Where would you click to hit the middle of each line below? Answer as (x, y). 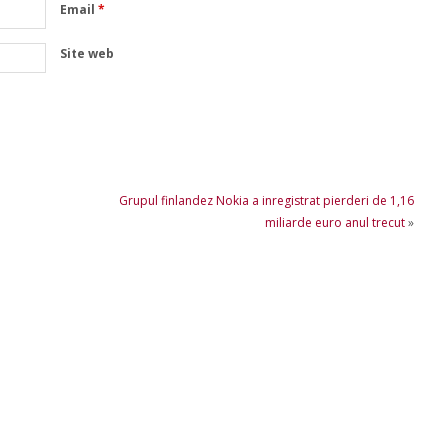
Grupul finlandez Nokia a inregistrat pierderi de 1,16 (266, 200)
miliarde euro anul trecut (334, 222)
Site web (86, 53)
